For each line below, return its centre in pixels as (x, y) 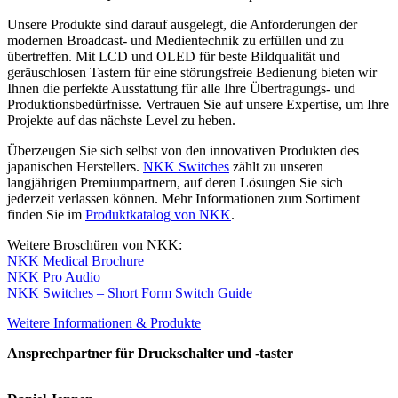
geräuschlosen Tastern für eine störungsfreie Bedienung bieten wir (192, 72)
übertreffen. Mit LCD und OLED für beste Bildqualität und (174, 56)
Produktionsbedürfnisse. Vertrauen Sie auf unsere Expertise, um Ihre (198, 104)
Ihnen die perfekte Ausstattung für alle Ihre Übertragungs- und (181, 88)
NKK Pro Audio (56, 277)
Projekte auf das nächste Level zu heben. (121, 120)
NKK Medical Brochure (76, 261)
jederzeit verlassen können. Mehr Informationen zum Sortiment (183, 199)
